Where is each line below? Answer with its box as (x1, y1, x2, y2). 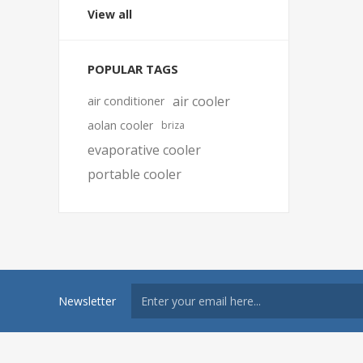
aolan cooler (88, 117, 153, 133)
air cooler (173, 92, 230, 110)
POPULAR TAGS (88, 61, 178, 77)
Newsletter (58, 293, 116, 309)
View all (88, 6, 132, 22)
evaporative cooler (88, 141, 201, 159)
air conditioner (88, 93, 164, 109)
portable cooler (88, 165, 181, 183)
